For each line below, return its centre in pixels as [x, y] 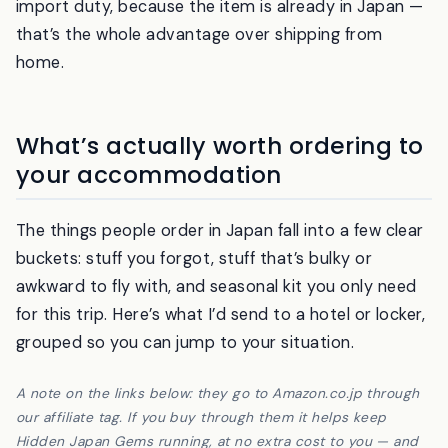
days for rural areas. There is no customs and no [206, 30]
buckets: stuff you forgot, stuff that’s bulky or [194, 310]
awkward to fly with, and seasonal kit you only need [216, 338]
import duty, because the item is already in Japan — [220, 58]
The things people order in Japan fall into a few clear [220, 282]
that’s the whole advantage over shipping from [199, 86]
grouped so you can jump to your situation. [185, 394]
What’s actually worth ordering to [220, 198]
